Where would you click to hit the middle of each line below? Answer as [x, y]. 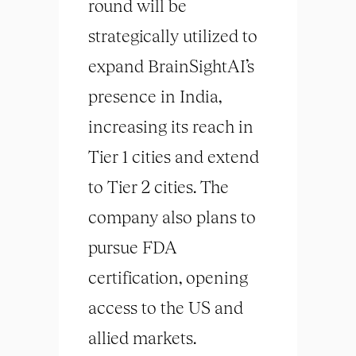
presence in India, [155, 96]
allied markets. [142, 338]
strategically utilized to [173, 36]
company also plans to [172, 217]
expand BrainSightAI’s [171, 66]
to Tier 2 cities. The [159, 187]
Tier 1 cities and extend [174, 157]
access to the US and [166, 308]
